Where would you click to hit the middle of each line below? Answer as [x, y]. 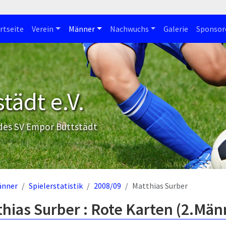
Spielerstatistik [56, 186]
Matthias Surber [160, 186]
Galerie [176, 29]
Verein [43, 29]
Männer [81, 29]
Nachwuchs [129, 29]
